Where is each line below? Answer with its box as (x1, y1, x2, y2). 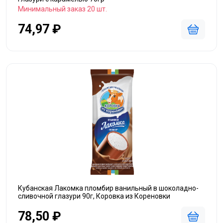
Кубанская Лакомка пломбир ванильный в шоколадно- (18, 184, 199, 192)
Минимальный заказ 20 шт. (18, 5, 107, 13)
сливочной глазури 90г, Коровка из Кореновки (18, 192, 170, 200)
